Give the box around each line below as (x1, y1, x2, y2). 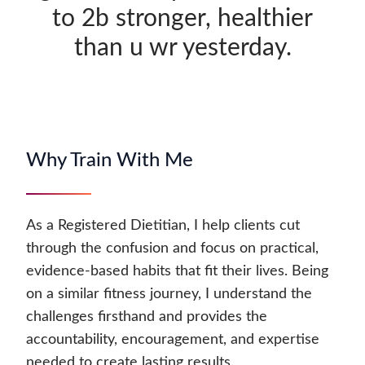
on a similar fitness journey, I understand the (26, 287, 312, 302)
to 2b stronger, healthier (52, 7, 313, 32)
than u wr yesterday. (73, 36, 292, 61)
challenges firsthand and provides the (26, 310, 267, 325)
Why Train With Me (26, 151, 193, 171)
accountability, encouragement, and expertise (26, 332, 319, 348)
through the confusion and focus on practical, (26, 241, 319, 257)
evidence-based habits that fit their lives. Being (26, 264, 328, 279)
